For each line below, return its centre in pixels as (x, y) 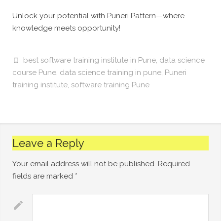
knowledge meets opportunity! (66, 28)
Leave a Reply (48, 143)
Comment (52, 205)
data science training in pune (110, 73)
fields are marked (44, 176)
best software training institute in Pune (90, 60)
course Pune (34, 73)
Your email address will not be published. (84, 164)
